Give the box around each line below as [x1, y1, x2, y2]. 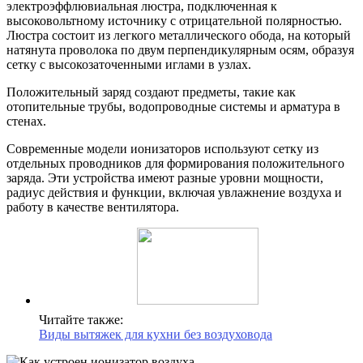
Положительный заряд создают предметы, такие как [6, 85, 296, 100]
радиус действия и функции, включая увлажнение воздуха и [6, 186, 342, 200]
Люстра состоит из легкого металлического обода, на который [6, 28, 351, 43]
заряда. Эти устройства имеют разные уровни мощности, [6, 171, 323, 186]
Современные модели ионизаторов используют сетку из [6, 142, 318, 156]
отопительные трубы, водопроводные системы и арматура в [6, 100, 340, 114]
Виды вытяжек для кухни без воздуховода [39, 327, 272, 342]
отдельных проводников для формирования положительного [6, 156, 344, 171]
